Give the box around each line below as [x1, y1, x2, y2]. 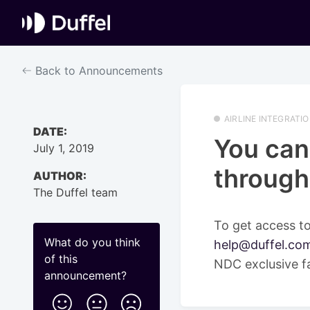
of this [44, 251, 77, 266]
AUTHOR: [33, 168, 86, 183]
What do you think [44, 235, 140, 249]
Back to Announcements [32, 63, 163, 77]
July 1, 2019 [33, 140, 94, 155]
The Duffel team [33, 185, 118, 199]
